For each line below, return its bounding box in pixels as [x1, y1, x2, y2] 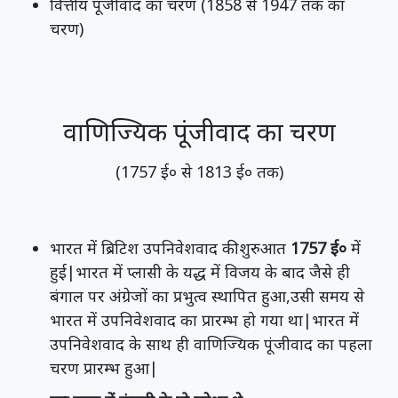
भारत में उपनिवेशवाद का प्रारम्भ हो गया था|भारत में [50, 309, 359, 331]
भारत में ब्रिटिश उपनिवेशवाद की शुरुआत [50, 237, 291, 259]
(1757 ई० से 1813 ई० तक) [115, 161, 283, 183]
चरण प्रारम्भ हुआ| [50, 357, 158, 379]
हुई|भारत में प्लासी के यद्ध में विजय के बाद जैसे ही [50, 261, 350, 283]
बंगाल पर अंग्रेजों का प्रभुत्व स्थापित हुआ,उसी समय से [50, 285, 364, 307]
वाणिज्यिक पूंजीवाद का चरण [62, 114, 336, 149]
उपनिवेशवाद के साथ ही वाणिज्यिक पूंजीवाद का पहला [50, 333, 372, 355]
